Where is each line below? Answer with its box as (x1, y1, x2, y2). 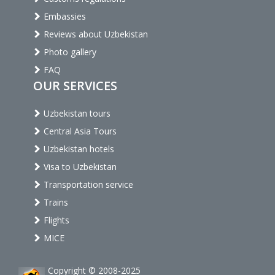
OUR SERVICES (33, 77, 117, 94)
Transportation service (41, 178, 133, 190)
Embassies (41, 10, 86, 22)
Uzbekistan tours (41, 107, 110, 119)
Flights (41, 214, 69, 226)
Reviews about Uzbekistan (41, 28, 148, 40)
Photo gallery (41, 45, 96, 58)
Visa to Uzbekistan (41, 160, 117, 172)
